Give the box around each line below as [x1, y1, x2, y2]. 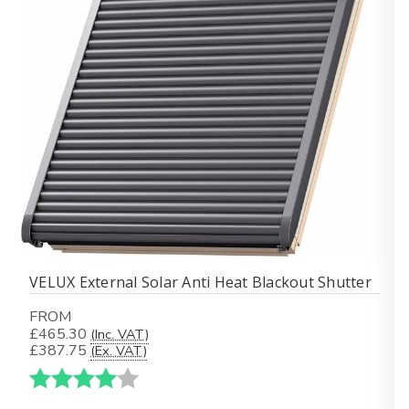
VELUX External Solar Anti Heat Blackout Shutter [29, 272, 372, 292]
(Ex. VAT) [90, 341, 147, 360]
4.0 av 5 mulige [139, 367, 237, 387]
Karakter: [29, 367, 90, 387]
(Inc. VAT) [90, 325, 149, 343]
